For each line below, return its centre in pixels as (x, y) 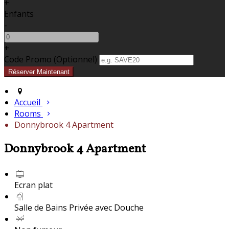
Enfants (19, 14)
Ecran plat (33, 185)
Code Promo (28, 60)
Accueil (27, 102)
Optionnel (75, 60)
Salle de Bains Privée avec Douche (79, 208)
